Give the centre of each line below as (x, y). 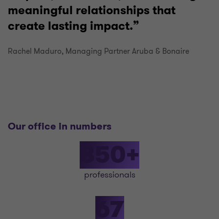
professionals (109, 175)
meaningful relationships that (92, 10)
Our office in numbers (60, 126)
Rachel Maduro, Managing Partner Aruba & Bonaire (99, 51)
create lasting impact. (70, 26)
